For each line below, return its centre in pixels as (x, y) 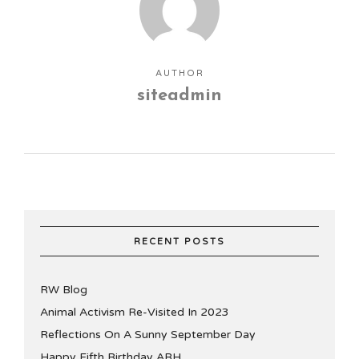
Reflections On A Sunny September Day (148, 335)
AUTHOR (179, 74)
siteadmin (179, 96)
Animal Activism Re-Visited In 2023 (135, 313)
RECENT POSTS (179, 242)
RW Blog (64, 290)
